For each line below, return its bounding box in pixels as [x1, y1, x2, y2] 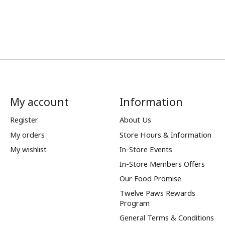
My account [10, 94, 69, 109]
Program [119, 198, 150, 208]
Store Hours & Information [119, 129, 211, 140]
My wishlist [10, 144, 47, 154]
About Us [119, 115, 151, 125]
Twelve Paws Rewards [119, 188, 195, 198]
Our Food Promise [119, 173, 181, 183]
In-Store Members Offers [119, 158, 205, 169]
